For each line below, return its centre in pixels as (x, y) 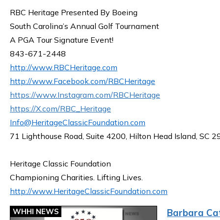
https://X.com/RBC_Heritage (60, 109)
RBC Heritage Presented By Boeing (74, 12)
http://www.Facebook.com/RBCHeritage (82, 81)
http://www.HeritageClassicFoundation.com (89, 191)
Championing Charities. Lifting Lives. (76, 177)
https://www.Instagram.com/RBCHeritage (85, 95)
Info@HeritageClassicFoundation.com (78, 122)
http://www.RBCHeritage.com (64, 67)
